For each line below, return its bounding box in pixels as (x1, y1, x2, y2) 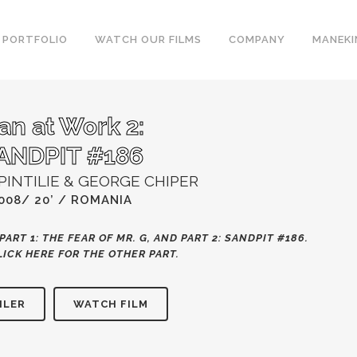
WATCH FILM (73, 298, 148, 310)
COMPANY (229, 33, 285, 45)
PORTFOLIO (2, 33, 68, 45)
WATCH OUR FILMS (95, 33, 202, 45)
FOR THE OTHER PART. (54, 248, 179, 260)
